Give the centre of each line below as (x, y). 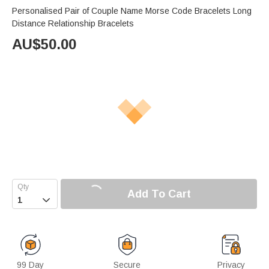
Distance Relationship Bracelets (73, 24)
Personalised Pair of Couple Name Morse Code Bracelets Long (132, 11)
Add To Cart (159, 194)
